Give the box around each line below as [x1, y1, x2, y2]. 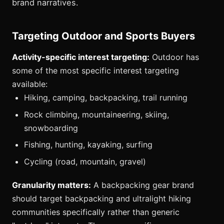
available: [12, 79, 47, 89]
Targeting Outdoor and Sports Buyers [12, 30, 195, 42]
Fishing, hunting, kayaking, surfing [24, 139, 152, 150]
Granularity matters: [12, 179, 91, 190]
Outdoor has [149, 52, 199, 62]
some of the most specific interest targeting [12, 65, 179, 76]
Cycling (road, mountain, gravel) [24, 156, 146, 166]
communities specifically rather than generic [12, 206, 179, 217]
